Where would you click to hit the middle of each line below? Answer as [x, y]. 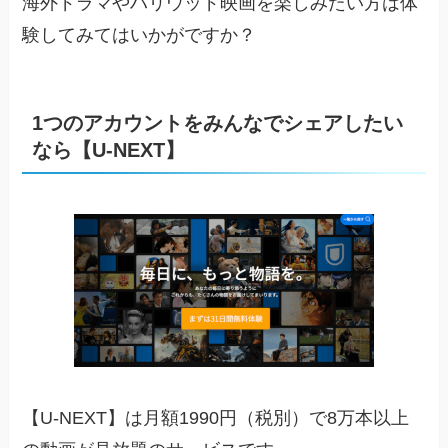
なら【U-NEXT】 [109, 150]
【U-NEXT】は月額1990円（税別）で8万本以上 [216, 418]
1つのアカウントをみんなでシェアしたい [218, 123]
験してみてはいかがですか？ [139, 35]
